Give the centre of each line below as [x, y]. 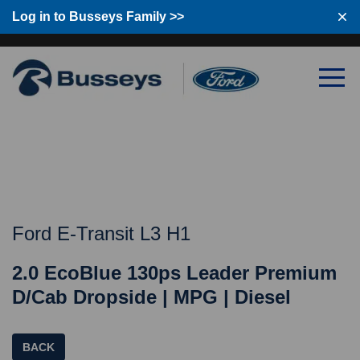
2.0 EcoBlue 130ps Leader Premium [174, 273]
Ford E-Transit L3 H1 [101, 234]
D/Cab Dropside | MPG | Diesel [151, 297]
